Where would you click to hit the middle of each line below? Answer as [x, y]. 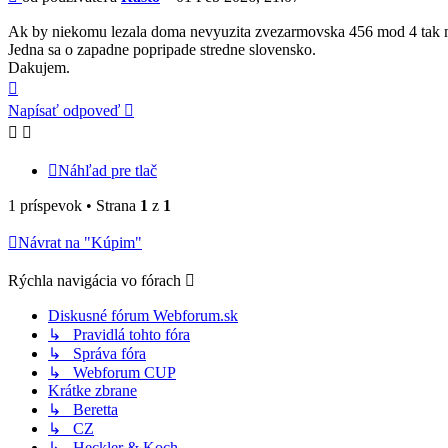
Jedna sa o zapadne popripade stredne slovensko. [162, 50]
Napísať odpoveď [64, 111]
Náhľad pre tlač [107, 171]
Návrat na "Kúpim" [80, 243]
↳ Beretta [83, 410]
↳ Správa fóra [97, 354]
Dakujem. [39, 68]
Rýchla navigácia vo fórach [94, 281]
